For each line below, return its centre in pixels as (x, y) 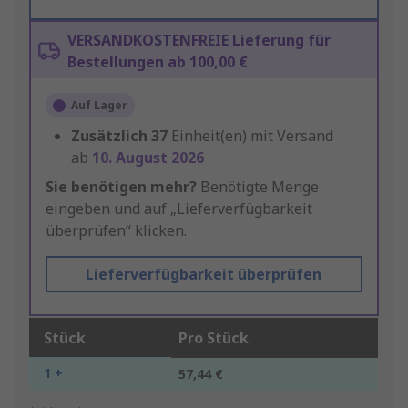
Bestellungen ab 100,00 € (158, 62)
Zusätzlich (109, 136)
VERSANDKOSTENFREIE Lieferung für (199, 41)
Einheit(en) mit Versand (252, 136)
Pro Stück (214, 338)
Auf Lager (99, 106)
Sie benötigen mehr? (121, 187)
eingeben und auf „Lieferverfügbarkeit (179, 209)
